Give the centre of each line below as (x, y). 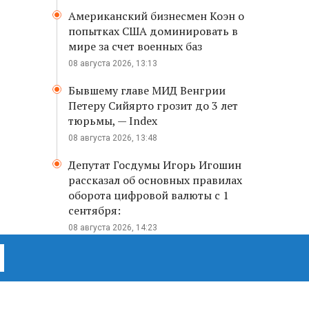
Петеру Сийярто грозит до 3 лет (153, 106)
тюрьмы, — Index (113, 121)
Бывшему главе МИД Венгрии (147, 90)
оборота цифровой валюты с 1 (149, 195)
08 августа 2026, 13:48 (113, 138)
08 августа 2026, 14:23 (113, 228)
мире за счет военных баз (135, 46)
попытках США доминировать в (153, 31)
